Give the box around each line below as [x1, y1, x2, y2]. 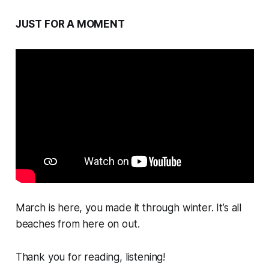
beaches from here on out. [15, 218, 140, 231]
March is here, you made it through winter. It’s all [15, 202, 242, 214]
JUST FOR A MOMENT [15, 18, 125, 31]
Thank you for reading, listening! [15, 251, 166, 264]
